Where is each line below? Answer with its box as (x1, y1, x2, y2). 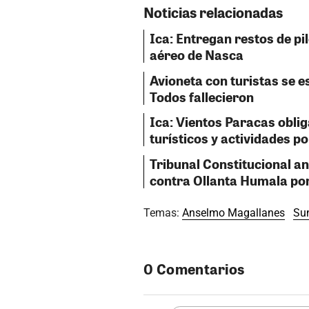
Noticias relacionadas (143, 2, 283, 21)
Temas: (143, 206, 182, 220)
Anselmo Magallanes (182, 206, 285, 220)
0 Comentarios (143, 259, 245, 279)
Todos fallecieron (150, 87, 254, 106)
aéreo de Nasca (150, 45, 243, 63)
